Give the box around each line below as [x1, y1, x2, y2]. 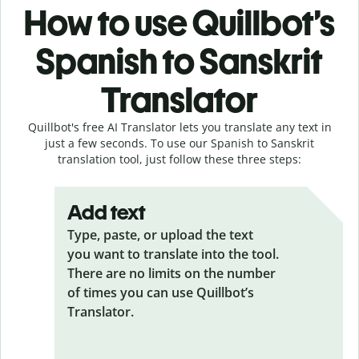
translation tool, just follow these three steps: [58, 151, 301, 167]
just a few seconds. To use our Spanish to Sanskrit [45, 135, 314, 151]
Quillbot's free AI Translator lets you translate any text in [27, 119, 332, 135]
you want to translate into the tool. [67, 244, 279, 263]
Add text [67, 199, 146, 225]
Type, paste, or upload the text [67, 225, 253, 244]
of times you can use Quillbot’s [67, 283, 254, 301]
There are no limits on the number [67, 264, 276, 282]
